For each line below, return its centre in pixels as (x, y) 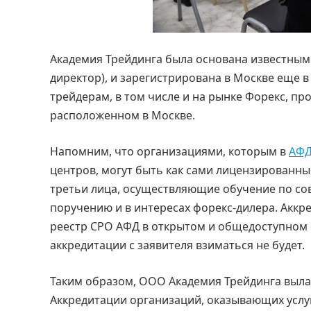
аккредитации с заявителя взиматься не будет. (177, 245)
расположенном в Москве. (123, 116)
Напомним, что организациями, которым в (169, 152)
